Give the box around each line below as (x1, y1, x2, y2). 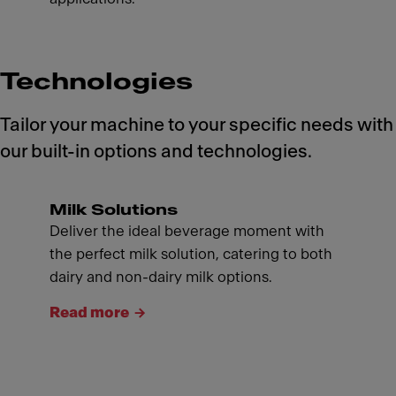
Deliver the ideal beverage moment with (49, 223, 324, 239)
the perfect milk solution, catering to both (49, 246, 332, 262)
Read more (49, 304, 129, 320)
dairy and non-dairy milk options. (49, 269, 272, 285)
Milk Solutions (49, 202, 178, 217)
